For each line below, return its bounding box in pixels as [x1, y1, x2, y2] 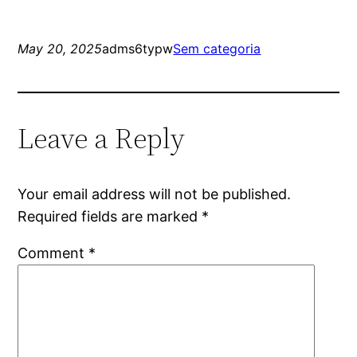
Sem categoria [173, 40, 261, 57]
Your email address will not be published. [18, 185, 292, 202]
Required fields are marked [18, 207, 202, 225]
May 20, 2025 [18, 40, 103, 57]
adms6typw [102, 40, 174, 57]
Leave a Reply [18, 118, 186, 158]
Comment [18, 244, 89, 261]
